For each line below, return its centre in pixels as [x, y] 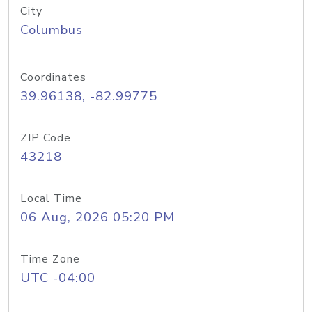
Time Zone [50, 259]
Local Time [51, 198]
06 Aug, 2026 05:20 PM [97, 217]
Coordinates [53, 77]
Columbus [52, 30]
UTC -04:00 [58, 278]
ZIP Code [46, 138]
